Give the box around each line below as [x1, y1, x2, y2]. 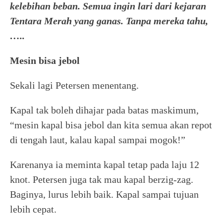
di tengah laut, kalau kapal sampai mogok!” [10, 134, 185, 145]
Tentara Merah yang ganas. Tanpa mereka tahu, [10, 15, 208, 26]
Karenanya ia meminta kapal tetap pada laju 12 [10, 159, 199, 170]
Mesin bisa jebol [10, 55, 80, 66]
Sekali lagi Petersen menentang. [10, 80, 139, 91]
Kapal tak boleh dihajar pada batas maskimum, [10, 105, 199, 115]
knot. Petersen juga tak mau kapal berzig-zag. [10, 174, 193, 185]
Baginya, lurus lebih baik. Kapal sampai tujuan [10, 189, 199, 200]
